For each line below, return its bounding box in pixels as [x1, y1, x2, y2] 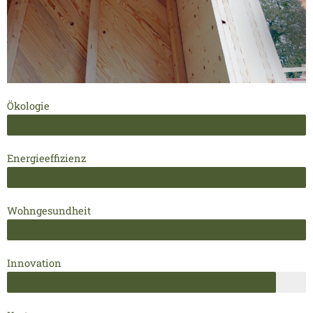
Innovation [7, 256, 61, 270]
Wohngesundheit [7, 203, 91, 217]
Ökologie [7, 99, 50, 112]
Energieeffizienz [7, 151, 86, 165]
